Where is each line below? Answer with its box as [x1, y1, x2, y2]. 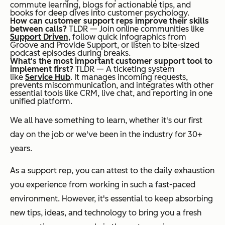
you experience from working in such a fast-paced [10, 179, 195, 189]
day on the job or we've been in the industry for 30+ [10, 129, 202, 139]
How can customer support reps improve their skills [10, 16, 209, 26]
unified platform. [10, 96, 72, 106]
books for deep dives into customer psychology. [10, 8, 189, 18]
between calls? [10, 24, 67, 34]
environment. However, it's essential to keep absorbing [10, 193, 213, 203]
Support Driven [10, 32, 68, 42]
